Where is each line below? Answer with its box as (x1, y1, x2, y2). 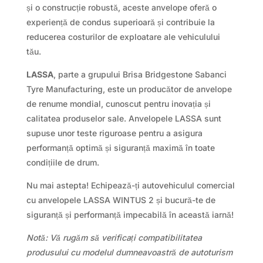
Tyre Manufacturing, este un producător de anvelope (26, 84, 232, 95)
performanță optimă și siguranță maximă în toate (26, 143, 215, 153)
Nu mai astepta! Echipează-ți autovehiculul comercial (26, 180, 235, 191)
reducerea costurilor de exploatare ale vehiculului (26, 32, 220, 42)
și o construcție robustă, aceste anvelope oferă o (26, 2, 217, 13)
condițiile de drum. (26, 157, 99, 168)
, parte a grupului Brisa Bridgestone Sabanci (53, 69, 227, 80)
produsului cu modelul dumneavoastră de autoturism (26, 247, 232, 258)
